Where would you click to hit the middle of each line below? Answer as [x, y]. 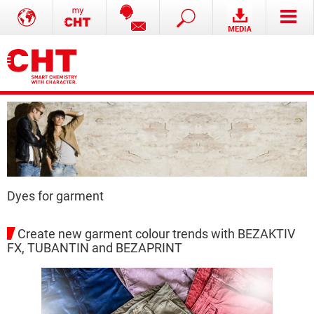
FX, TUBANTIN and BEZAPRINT [95, 248]
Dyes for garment [55, 196]
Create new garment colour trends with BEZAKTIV [156, 234]
